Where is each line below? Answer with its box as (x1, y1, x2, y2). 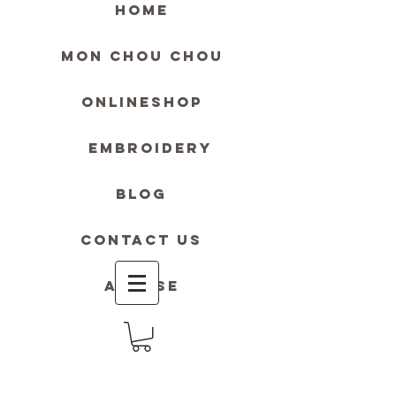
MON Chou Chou (60, 47, 224, 65)
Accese (103, 277, 179, 294)
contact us (80, 231, 202, 248)
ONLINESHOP (80, 93, 202, 110)
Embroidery (88, 139, 212, 156)
